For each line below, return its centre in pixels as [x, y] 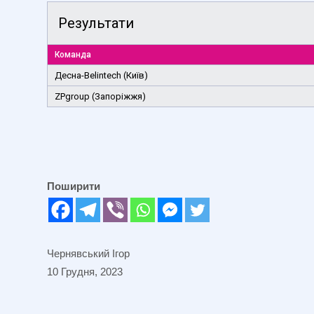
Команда [73, 54]
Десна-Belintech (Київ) [101, 75]
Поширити [74, 186]
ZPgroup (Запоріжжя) [100, 96]
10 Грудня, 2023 [85, 271]
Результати [96, 23]
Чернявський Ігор [88, 253]
